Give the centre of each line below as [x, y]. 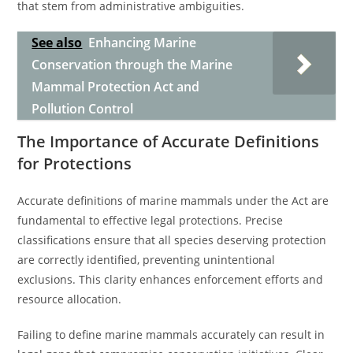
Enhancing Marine [143, 43]
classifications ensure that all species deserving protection [172, 240]
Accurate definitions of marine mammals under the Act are [173, 201]
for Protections [75, 163]
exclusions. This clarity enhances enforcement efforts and [171, 279]
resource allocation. [70, 299]
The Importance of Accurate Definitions [169, 141]
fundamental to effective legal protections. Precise [150, 220]
